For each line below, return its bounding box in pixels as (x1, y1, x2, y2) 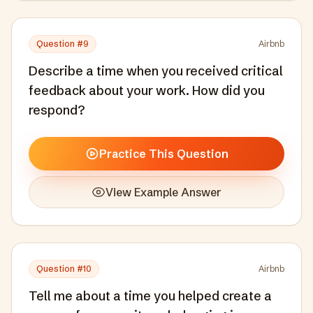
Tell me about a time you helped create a (29, 288, 272, 304)
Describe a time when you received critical (29, 63, 283, 79)
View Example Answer (105, 185, 221, 199)
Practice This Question (99, 147, 228, 161)
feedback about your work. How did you (29, 82, 265, 99)
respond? (29, 102, 85, 118)
